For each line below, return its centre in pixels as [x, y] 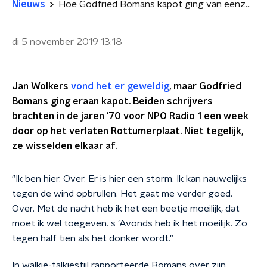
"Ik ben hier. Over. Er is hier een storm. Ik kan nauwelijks [129, 179]
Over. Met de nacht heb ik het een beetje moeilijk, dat [126, 209]
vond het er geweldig [120, 86]
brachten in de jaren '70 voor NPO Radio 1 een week [130, 116]
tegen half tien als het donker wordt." [93, 238]
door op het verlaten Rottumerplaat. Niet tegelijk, [128, 131]
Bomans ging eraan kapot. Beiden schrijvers [112, 101]
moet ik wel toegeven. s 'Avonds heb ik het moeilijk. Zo [130, 223]
